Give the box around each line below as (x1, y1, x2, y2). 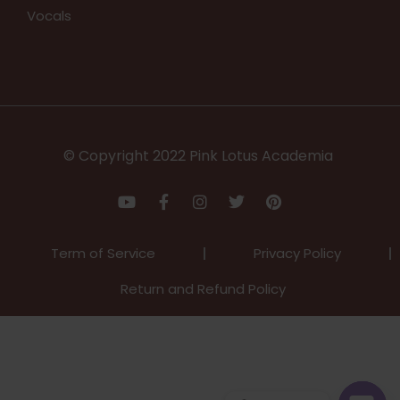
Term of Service (50, 244, 155, 263)
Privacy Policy (253, 244, 341, 263)
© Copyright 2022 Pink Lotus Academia (63, 146, 337, 167)
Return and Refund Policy (121, 279, 287, 299)
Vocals (27, 6, 71, 26)
